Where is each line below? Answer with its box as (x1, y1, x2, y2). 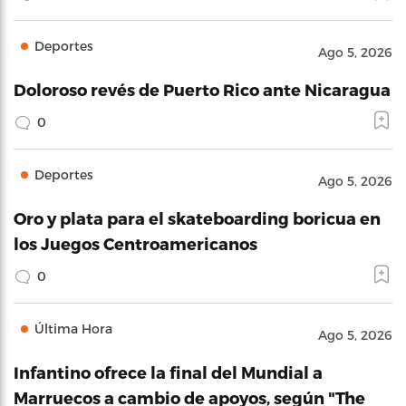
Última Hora (34, 321, 112, 336)
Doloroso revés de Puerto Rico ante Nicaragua (14, 80, 391, 99)
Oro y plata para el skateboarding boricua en (14, 208, 381, 227)
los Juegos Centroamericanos (14, 234, 257, 253)
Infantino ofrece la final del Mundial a (14, 362, 323, 382)
